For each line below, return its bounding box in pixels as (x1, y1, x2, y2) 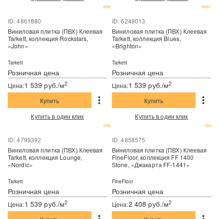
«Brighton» (111, 41, 142, 50)
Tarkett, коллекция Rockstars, (8, 34, 29, 43)
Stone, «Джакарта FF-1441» (111, 160, 190, 169)
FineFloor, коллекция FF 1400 (111, 153, 141, 161)
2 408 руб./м (128, 199, 169, 209)
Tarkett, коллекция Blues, (111, 34, 133, 43)
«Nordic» (8, 160, 33, 169)
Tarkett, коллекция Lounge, (8, 153, 29, 161)
